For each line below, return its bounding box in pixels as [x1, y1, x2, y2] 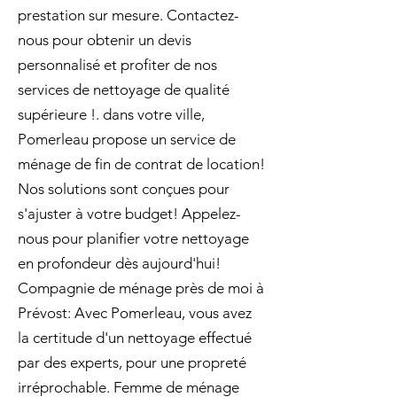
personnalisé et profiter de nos [18, 56, 217, 74]
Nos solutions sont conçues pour [18, 180, 230, 198]
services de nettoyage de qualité [18, 81, 230, 98]
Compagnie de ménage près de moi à [18, 279, 264, 297]
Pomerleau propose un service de [18, 130, 236, 148]
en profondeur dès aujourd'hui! [18, 254, 221, 272]
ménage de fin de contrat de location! [18, 155, 265, 173]
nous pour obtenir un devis [18, 31, 191, 49]
